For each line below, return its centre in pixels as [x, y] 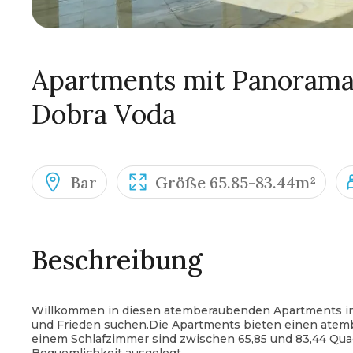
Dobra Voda [104, 114]
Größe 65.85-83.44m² [236, 182]
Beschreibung [117, 260]
